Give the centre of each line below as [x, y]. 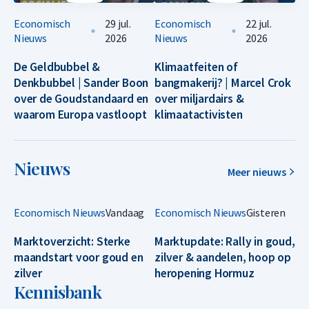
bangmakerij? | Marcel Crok [223, 83]
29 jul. [118, 24]
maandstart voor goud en [79, 258]
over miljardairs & [199, 99]
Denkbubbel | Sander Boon [81, 83]
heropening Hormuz [205, 273]
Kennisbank [58, 292]
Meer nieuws [258, 172]
